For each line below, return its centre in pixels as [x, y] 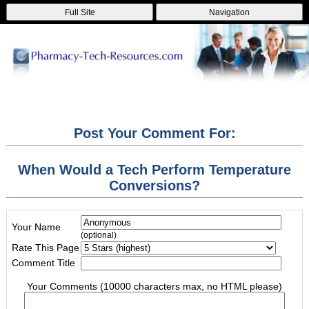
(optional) [99, 235]
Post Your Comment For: [154, 133]
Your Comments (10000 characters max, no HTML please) [154, 286]
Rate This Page [46, 248]
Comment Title [43, 263]
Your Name [36, 227]
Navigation [229, 12]
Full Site [80, 12]
